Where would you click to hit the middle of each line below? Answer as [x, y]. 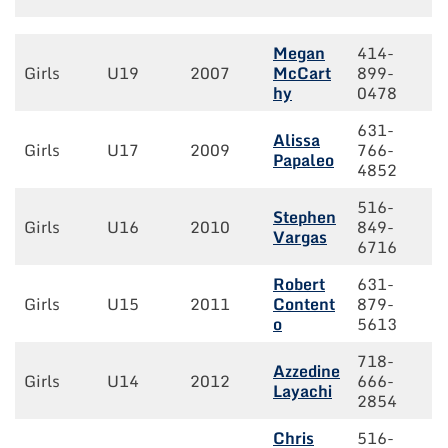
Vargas [300, 237]
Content [304, 304]
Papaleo [303, 160]
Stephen [304, 217]
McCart [302, 73]
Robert [299, 284]
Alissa [296, 140]
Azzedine [306, 371]
